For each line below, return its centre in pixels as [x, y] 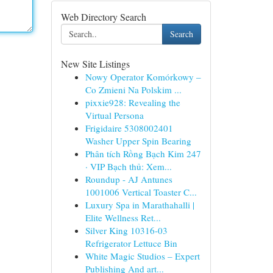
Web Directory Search [103, 17]
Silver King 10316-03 [126, 230]
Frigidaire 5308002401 [129, 128]
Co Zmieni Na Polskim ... [133, 90]
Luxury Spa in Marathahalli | [140, 205]
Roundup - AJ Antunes [129, 179]
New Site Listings [95, 64]
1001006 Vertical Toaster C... [141, 192]
